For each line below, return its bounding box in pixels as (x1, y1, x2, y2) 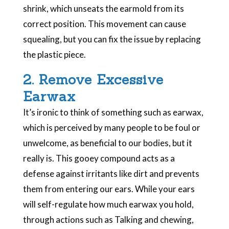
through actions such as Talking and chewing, (22, 214, 194, 225)
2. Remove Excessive (22, 71, 164, 88)
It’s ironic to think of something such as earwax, (22, 106, 203, 118)
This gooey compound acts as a (54, 152, 175, 164)
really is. (22, 152, 54, 164)
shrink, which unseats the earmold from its (22, 3, 184, 14)
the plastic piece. (22, 49, 86, 60)
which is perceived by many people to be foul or (22, 122, 200, 133)
